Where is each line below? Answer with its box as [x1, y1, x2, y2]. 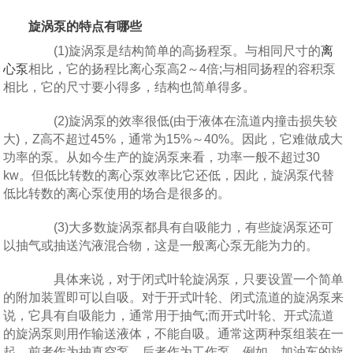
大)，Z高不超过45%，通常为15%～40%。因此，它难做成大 [3, 132, 344, 146]
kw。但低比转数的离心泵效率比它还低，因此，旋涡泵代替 [3, 168, 335, 182]
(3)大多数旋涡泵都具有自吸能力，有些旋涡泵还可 [28, 220, 334, 234]
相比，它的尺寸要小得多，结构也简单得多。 [3, 80, 256, 94]
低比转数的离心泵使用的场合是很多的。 [3, 186, 231, 200]
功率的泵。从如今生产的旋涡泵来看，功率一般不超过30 [3, 150, 321, 164]
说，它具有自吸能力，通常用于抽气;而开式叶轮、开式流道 [3, 308, 335, 322]
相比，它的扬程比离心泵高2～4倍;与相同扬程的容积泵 [28, 61, 336, 76]
